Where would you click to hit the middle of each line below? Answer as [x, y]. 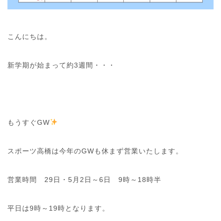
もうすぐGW [29, 122]
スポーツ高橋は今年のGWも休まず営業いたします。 [95, 151]
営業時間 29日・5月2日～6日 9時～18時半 [84, 179]
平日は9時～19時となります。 [58, 208]
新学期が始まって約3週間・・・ [61, 65]
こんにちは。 [30, 36]
